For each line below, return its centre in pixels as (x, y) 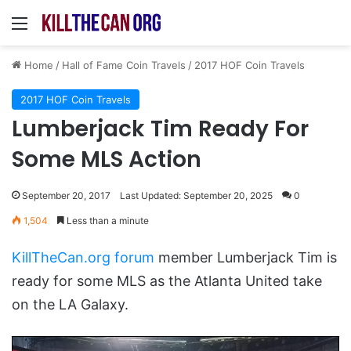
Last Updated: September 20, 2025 (196, 195)
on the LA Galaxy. (70, 304)
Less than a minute (107, 220)
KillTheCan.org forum (83, 257)
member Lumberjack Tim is (246, 257)
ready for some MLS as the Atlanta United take (167, 280)
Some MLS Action (107, 159)
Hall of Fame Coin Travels (124, 65)
